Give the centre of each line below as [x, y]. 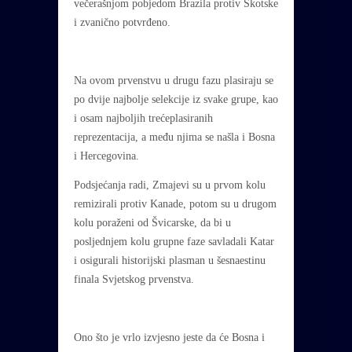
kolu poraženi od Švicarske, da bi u [152, 223]
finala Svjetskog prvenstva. [134, 280]
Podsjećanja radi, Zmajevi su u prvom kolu [170, 185]
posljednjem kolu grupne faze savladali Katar [174, 242]
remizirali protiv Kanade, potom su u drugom [175, 204]
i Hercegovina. [106, 156]
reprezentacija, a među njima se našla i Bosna [174, 137]
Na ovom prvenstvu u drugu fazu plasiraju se [174, 81]
